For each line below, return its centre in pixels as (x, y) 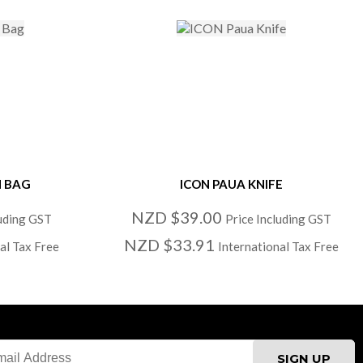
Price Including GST (279, 218)
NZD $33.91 (171, 244)
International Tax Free (279, 246)
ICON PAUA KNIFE (232, 184)
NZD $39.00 (179, 217)
